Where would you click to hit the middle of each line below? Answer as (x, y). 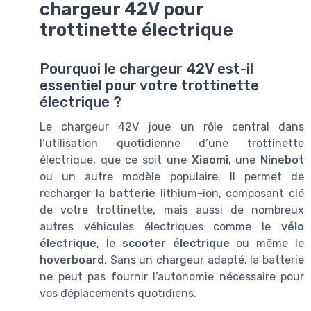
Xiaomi (210, 160)
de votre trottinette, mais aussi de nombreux (172, 210)
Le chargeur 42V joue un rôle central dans (172, 126)
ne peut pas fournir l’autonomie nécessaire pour (172, 276)
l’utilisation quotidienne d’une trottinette (172, 143)
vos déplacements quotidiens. (118, 293)
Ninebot (283, 160)
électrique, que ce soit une (116, 160)
